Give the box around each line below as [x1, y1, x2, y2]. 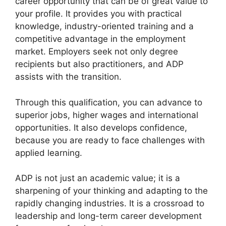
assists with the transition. [15, 72, 122, 82]
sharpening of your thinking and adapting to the [15, 186, 208, 196]
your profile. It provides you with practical [15, 9, 182, 19]
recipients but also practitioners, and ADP [15, 59, 184, 70]
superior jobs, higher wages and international [15, 109, 198, 120]
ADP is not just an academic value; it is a [15, 173, 180, 184]
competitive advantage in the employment [15, 34, 186, 44]
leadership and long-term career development [15, 211, 202, 221]
